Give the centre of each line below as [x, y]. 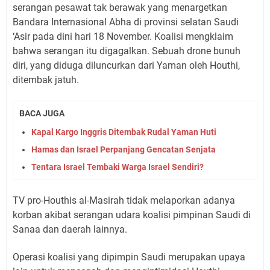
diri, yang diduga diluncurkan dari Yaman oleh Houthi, [126, 65]
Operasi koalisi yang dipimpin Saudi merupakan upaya [129, 257]
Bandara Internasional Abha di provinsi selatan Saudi [126, 22]
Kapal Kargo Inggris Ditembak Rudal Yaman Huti [124, 132]
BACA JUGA [42, 113]
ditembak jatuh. [46, 80]
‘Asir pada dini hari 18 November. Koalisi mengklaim [123, 36]
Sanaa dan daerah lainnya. [70, 229]
